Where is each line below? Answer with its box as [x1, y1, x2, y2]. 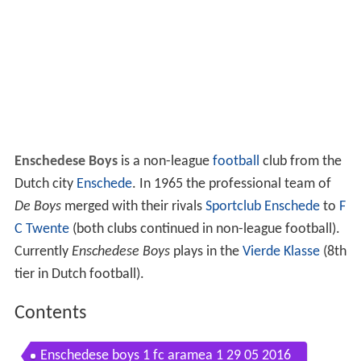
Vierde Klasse [242, 244, 320, 260]
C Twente [14, 222, 69, 238]
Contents [14, 304, 86, 324]
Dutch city [14, 176, 77, 193]
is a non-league [117, 154, 213, 170]
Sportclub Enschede [205, 199, 320, 215]
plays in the [169, 244, 243, 260]
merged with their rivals [60, 199, 205, 215]
